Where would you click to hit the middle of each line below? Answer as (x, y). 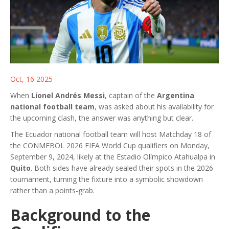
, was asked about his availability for (154, 106)
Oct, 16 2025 (31, 79)
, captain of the (131, 95)
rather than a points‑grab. (52, 190)
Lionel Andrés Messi (68, 95)
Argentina (176, 95)
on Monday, (189, 145)
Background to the (80, 215)
